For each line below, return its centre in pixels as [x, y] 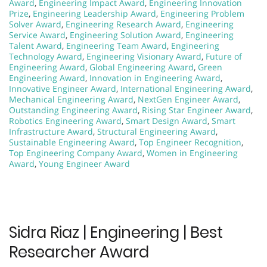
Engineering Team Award [117, 45]
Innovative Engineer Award [63, 88]
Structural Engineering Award [156, 131]
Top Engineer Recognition [190, 142]
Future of [224, 56]
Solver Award [35, 24]
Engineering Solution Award [125, 35]
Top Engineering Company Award [76, 153]
